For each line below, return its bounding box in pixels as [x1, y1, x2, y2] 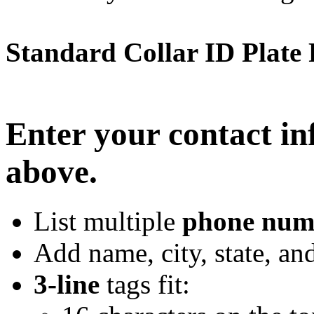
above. [6, 153, 97, 190]
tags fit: [100, 269, 190, 300]
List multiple [34, 206, 182, 237]
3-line [34, 269, 100, 300]
